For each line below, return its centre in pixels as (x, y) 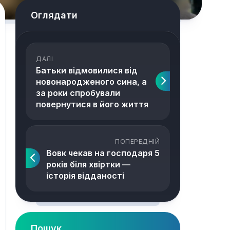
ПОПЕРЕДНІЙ (137, 141)
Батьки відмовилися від (87, 70)
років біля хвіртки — (88, 164)
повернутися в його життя (92, 104)
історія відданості (85, 176)
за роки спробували (78, 93)
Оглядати (54, 15)
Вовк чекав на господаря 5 (103, 153)
